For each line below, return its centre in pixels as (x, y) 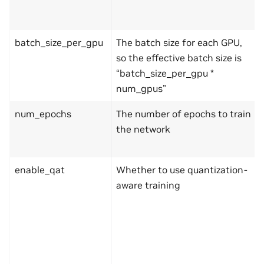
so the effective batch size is (179, 58)
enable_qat (40, 170)
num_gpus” (141, 89)
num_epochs (43, 114)
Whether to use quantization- (182, 170)
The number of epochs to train (184, 114)
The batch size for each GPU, (179, 43)
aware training (148, 185)
